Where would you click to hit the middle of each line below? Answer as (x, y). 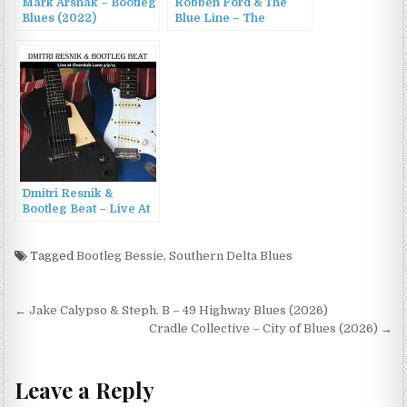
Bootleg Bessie (120, 256)
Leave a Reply (85, 389)
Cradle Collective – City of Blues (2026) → (270, 329)
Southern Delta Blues (231, 256)
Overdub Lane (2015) (84, 225)
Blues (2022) (60, 19)
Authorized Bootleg (231, 34)
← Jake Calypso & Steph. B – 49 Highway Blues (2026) (172, 311)
